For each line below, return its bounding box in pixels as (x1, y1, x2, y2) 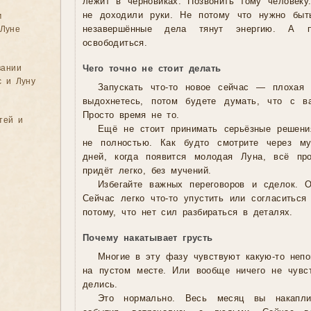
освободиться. (83, 38, 148, 49)
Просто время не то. (83, 110, 180, 121)
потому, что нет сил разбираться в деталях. (83, 208, 293, 218)
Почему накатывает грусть (83, 233, 213, 244)
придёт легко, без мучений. (83, 166, 212, 176)
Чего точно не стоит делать (83, 64, 221, 74)
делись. (83, 280, 118, 290)
